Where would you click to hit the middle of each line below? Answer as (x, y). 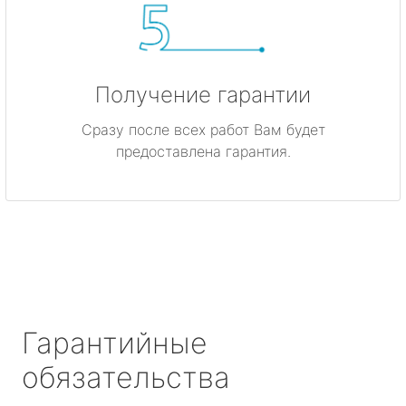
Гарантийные (115, 343)
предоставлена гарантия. (203, 151)
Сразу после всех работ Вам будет (203, 129)
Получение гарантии (203, 94)
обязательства (126, 377)
